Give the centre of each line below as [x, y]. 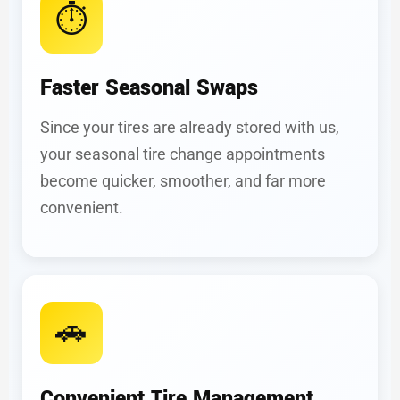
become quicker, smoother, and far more [183, 181]
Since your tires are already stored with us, [190, 127]
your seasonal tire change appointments [183, 154]
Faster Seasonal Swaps [149, 88]
